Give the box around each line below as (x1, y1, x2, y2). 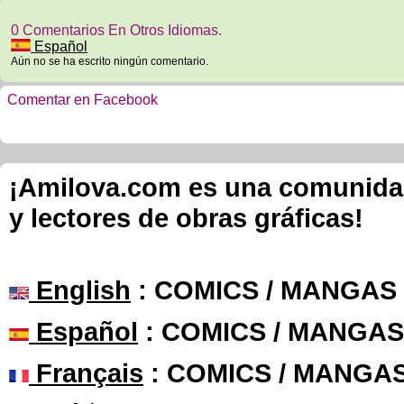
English (29, 275, 131, 305)
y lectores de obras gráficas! (9, 203, 363, 233)
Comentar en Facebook (7, 92, 158, 107)
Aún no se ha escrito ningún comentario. (11, 55, 208, 68)
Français (29, 358, 143, 388)
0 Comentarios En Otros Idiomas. (11, 23, 222, 38)
